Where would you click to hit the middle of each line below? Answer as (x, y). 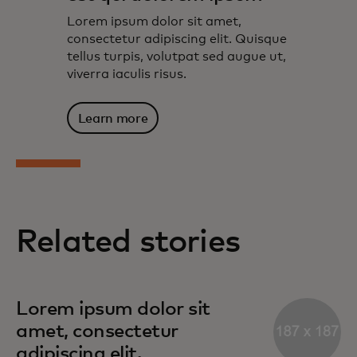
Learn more (113, 118)
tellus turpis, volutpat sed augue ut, (177, 57)
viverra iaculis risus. (127, 75)
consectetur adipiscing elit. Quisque (177, 39)
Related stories (128, 243)
